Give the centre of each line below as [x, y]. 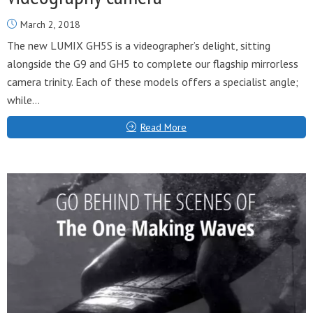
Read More [163, 127]
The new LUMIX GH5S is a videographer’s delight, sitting [139, 45]
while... [23, 100]
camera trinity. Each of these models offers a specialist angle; [153, 82]
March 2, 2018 [50, 24]
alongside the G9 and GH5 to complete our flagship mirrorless [153, 64]
